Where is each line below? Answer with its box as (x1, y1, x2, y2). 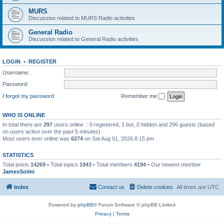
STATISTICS (2, 152, 33, 158)
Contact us (98, 183, 124, 190)
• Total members (91, 161, 134, 168)
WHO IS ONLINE (2, 112, 45, 118)
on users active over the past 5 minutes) (2, 128, 100, 135)
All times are (176, 183, 207, 190)
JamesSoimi (2, 168, 34, 175)
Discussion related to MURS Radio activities (28, 14, 135, 21)
